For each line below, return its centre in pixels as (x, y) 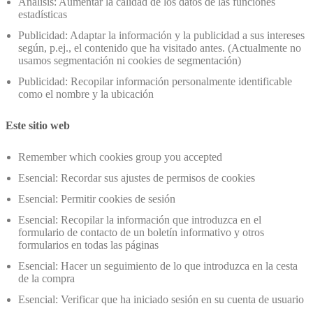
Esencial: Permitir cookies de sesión (97, 199)
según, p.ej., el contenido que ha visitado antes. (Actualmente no (160, 48)
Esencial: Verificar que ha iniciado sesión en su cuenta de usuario (161, 300)
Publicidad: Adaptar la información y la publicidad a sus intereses (161, 35)
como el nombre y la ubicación (86, 94)
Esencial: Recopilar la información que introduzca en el (140, 220)
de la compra (46, 279)
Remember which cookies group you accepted (120, 157)
